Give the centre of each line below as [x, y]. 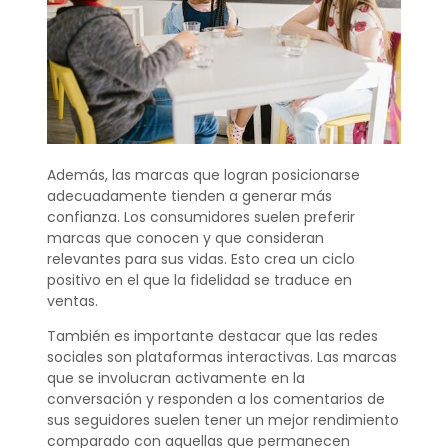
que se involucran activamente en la [175, 378]
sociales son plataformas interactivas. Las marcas [221, 357]
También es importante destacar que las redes [212, 336]
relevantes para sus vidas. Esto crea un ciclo [200, 258]
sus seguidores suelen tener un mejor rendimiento [222, 420]
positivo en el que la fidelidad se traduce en [199, 279]
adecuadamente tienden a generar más [189, 195]
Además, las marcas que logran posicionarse [203, 174]
